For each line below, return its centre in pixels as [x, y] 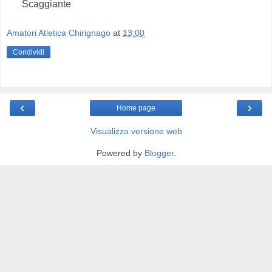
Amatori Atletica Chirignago [59, 33]
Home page [136, 108]
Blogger [159, 153]
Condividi [29, 53]
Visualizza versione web [136, 131]
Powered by [120, 153]
